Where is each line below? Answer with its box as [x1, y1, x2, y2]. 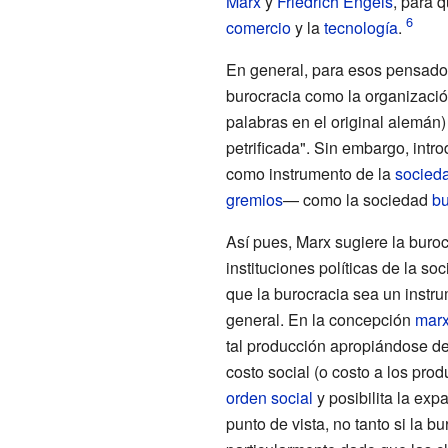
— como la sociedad [282, 187, 432, 211]
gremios [225, 187, 283, 211]
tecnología [323, 15, 398, 39]
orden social [225, 385, 313, 409]
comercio [225, 15, 291, 39]
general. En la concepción [225, 307, 415, 331]
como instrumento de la [225, 161, 395, 185]
